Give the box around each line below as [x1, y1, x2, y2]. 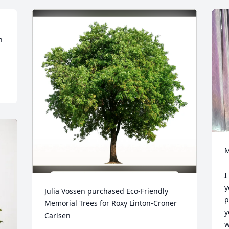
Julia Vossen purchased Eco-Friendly [44, 186, 169, 196]
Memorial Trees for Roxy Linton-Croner [44, 198, 177, 208]
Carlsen [44, 211, 71, 220]
